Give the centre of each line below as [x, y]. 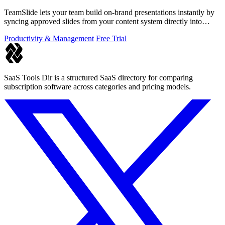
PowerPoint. [24, 30]
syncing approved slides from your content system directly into [103, 21]
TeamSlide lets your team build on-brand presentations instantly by [109, 12]
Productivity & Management [49, 38]
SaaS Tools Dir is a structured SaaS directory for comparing [98, 77]
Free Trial [111, 38]
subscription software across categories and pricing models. [97, 86]
